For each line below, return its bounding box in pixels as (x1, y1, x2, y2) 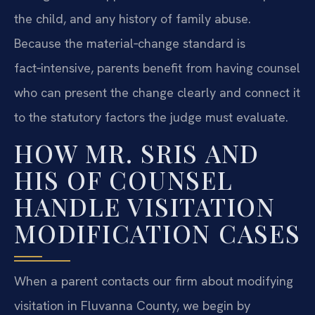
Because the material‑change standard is (14, 35, 245, 52)
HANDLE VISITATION (14, 189, 276, 223)
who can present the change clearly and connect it (14, 84, 300, 101)
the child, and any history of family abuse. (14, 11, 251, 27)
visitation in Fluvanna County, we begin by (14, 297, 250, 314)
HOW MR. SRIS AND (14, 136, 259, 169)
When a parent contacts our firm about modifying (14, 272, 293, 289)
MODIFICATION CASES (14, 216, 301, 250)
